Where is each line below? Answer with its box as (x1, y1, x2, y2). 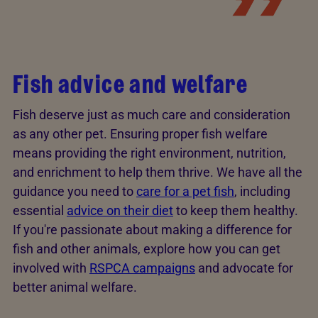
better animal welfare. (13, 280, 137, 295)
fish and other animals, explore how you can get (13, 241, 280, 257)
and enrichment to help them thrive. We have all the (13, 165, 302, 180)
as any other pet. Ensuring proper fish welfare (13, 126, 268, 142)
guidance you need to (13, 184, 136, 199)
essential (13, 203, 67, 219)
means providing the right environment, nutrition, (13, 146, 286, 161)
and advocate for (195, 261, 293, 276)
